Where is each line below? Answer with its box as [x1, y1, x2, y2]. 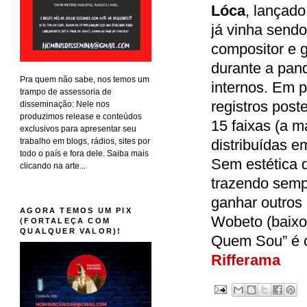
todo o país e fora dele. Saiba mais [20, 148, 149, 158]
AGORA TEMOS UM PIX [20, 206, 132, 214]
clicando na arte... [20, 160, 86, 171]
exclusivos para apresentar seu [20, 123, 137, 134]
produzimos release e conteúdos [20, 111, 143, 121]
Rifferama [210, 251, 280, 269]
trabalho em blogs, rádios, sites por [20, 136, 151, 146]
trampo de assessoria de [20, 86, 112, 97]
